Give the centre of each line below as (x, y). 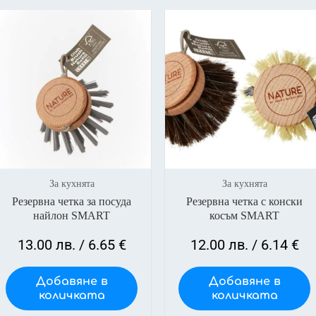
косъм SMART (244, 215)
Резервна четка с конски (244, 201)
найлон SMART (72, 215)
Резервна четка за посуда (72, 201)
